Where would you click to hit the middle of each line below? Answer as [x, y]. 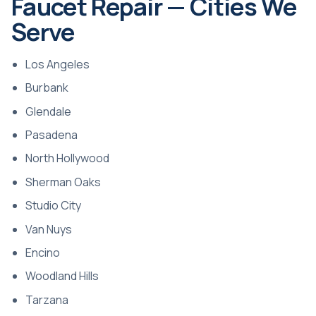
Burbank [47, 88]
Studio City [53, 206]
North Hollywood [67, 158]
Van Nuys [49, 229]
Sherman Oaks [63, 182]
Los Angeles [57, 64]
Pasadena [51, 134]
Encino [43, 252]
